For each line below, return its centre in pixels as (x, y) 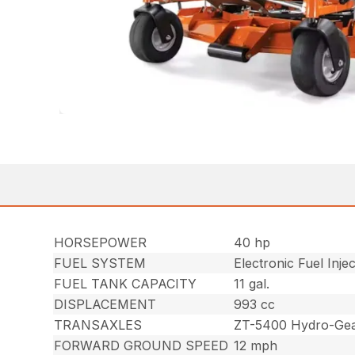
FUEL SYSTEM (100, 263)
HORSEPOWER (101, 242)
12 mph (256, 345)
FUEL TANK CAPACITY (126, 283)
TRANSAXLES (98, 324)
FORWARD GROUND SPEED (141, 345)
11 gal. (252, 283)
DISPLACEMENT (105, 304)
